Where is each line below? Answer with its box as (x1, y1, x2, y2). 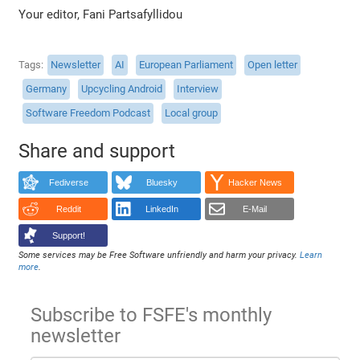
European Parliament (139, 59, 234, 72)
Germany (26, 83, 67, 96)
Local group (165, 106, 219, 119)
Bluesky (145, 178, 178, 188)
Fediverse (48, 178, 88, 188)
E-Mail (243, 204, 268, 215)
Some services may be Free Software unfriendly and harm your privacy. (18, 249, 301, 260)
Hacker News (227, 178, 282, 188)
